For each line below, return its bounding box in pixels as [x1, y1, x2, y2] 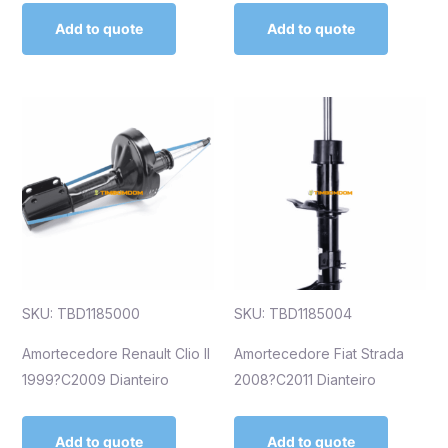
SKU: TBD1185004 [234, 305, 352, 323]
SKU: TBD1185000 [21, 305, 140, 323]
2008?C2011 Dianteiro [234, 371, 376, 389]
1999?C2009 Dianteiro [21, 371, 169, 389]
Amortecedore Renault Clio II [21, 345, 210, 363]
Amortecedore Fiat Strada [234, 345, 404, 363]
